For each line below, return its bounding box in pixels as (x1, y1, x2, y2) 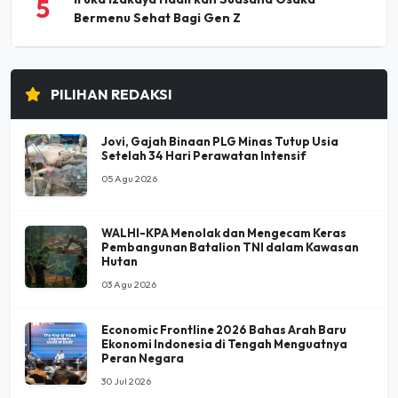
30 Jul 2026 (101, 375, 151, 388)
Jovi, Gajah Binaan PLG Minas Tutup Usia (101, 134, 338, 149)
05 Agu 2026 (101, 172, 157, 186)
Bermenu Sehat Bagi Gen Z (74, 10, 242, 27)
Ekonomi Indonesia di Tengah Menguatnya (101, 337, 347, 352)
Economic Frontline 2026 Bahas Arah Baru (101, 322, 346, 338)
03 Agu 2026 (101, 278, 156, 291)
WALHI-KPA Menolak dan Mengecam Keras (101, 226, 346, 241)
